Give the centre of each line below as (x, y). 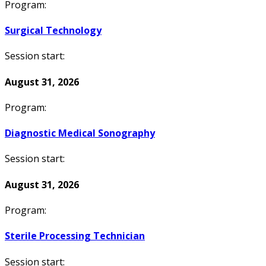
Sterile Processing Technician (75, 236)
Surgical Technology (53, 31)
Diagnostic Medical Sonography (80, 133)
